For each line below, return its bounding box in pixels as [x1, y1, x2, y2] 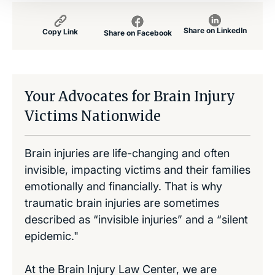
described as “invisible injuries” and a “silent [25, 212, 248, 226]
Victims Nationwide [25, 107, 161, 125]
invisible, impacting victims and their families [25, 163, 250, 176]
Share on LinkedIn [183, 25, 247, 35]
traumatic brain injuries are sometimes [25, 196, 219, 209]
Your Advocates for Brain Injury [25, 87, 235, 105]
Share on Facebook [103, 28, 172, 37]
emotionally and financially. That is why [25, 179, 222, 193]
